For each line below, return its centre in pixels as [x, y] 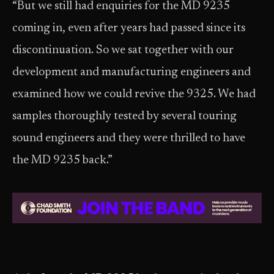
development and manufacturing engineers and [131, 72]
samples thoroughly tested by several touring [124, 117]
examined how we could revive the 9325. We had [134, 94]
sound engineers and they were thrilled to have [129, 139]
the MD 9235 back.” [62, 161]
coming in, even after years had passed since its [129, 28]
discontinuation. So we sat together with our [123, 50]
